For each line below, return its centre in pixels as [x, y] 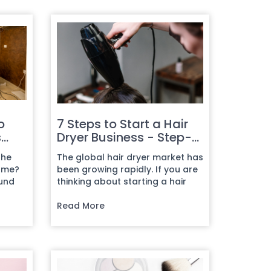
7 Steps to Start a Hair [122, 124]
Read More [80, 205]
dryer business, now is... [108, 193]
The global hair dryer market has [130, 157]
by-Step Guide [101, 150]
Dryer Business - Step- [124, 137]
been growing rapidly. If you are [127, 169]
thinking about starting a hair [121, 181]
